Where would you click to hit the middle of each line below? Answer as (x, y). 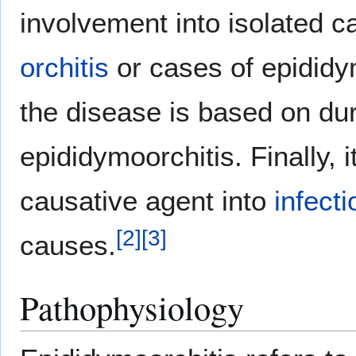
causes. (68, 246)
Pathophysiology (132, 308)
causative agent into (147, 201)
